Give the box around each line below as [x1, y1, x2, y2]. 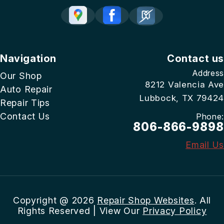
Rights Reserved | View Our [17, 205, 143, 216]
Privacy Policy [142, 205, 207, 216]
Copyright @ [12, 194, 72, 205]
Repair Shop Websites [97, 194, 194, 205]
